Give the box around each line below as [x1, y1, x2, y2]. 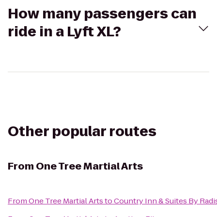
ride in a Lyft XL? [8, 22, 121, 41]
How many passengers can [8, 4, 197, 23]
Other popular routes [8, 122, 156, 141]
